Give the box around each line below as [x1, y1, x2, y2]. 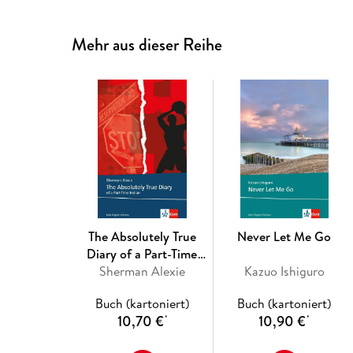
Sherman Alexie [99, 262, 186, 280]
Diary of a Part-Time [87, 244, 199, 262]
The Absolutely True [88, 227, 197, 245]
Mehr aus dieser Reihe [72, 32, 223, 57]
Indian [124, 262, 160, 280]
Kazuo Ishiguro [243, 262, 325, 280]
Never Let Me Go [237, 227, 332, 245]
